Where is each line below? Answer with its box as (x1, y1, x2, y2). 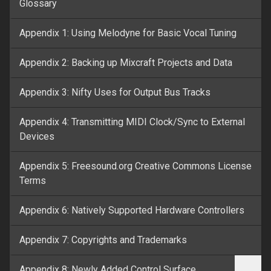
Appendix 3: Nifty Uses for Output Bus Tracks (19, 87, 211, 98)
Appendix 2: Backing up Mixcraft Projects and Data (19, 57, 232, 68)
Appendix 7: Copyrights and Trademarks (19, 234, 187, 246)
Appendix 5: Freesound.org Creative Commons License (19, 160, 252, 172)
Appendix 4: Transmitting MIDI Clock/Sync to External (19, 116, 245, 128)
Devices (19, 131, 54, 142)
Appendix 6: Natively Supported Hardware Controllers (19, 204, 244, 216)
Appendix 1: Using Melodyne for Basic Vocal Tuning (19, 27, 237, 39)
